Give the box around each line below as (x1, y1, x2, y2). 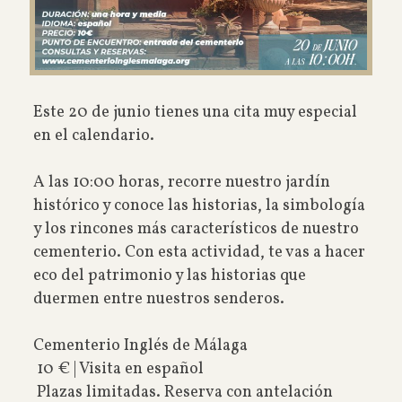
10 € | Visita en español (32, 357, 204, 380)
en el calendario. (32, 124, 158, 147)
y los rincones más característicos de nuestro (32, 217, 359, 240)
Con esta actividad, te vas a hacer (124, 240, 365, 264)
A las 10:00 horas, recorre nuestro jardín (32, 170, 330, 194)
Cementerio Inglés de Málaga (32, 334, 248, 357)
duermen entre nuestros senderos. (32, 287, 284, 310)
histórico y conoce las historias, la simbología (32, 194, 365, 217)
